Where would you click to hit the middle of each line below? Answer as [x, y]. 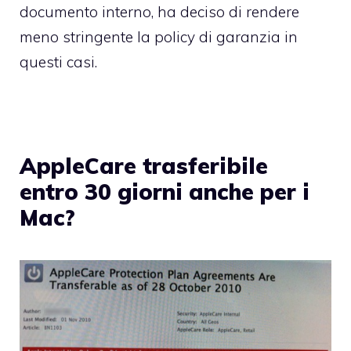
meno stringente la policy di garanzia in [159, 36]
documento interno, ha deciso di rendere [159, 11]
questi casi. [58, 62]
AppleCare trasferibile [144, 165]
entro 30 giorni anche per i [165, 191]
